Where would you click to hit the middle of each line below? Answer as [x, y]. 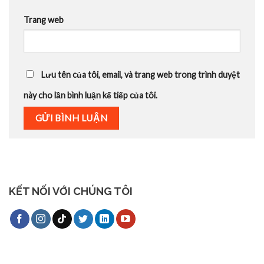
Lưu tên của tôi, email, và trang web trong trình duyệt [141, 74]
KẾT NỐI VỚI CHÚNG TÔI [71, 192]
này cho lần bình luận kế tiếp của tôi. [90, 95]
